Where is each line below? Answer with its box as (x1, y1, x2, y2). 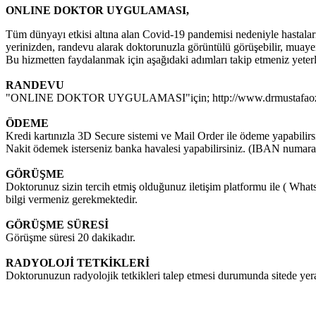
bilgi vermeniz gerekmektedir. (6, 193, 138, 206)
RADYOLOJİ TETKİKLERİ (6, 257, 150, 269)
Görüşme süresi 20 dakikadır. (6, 231, 135, 244)
